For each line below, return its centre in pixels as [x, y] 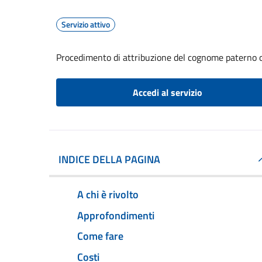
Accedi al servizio [167, 92]
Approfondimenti [116, 215]
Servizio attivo [86, 24]
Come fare [100, 236]
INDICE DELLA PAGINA [109, 159]
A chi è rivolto [108, 194]
